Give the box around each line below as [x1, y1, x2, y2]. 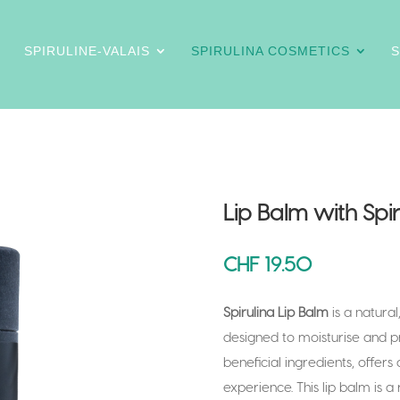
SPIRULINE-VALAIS [24, 44, 150, 58]
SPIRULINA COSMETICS [191, 44, 350, 58]
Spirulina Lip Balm [222, 303, 329, 320]
